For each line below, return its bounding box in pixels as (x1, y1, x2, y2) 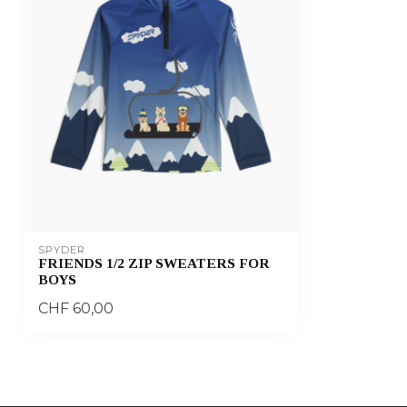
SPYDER (38, 243, 85, 257)
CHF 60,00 (38, 299, 114, 318)
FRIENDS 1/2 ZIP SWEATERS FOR (38, 255, 270, 272)
